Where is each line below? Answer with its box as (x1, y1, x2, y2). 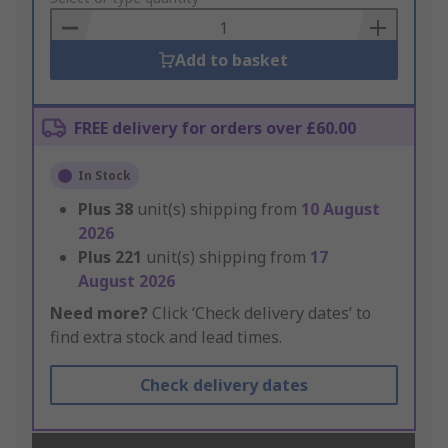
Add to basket (175, 49, 289, 72)
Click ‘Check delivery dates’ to (148, 302, 371, 325)
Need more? (50, 302, 148, 325)
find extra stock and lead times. (50, 326, 282, 349)
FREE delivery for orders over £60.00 (74, 117, 356, 140)
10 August (301, 198, 380, 221)
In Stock (78, 167, 131, 185)
